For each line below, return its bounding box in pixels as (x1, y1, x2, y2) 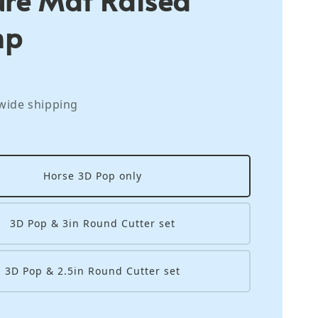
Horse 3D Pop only (43, 169, 143, 183)
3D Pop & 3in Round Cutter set (10, 216, 176, 231)
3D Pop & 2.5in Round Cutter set (5, 264, 181, 278)
